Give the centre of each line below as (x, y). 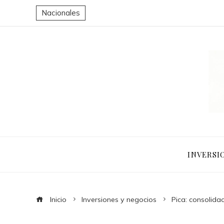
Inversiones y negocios (119, 199)
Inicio (57, 199)
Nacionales (61, 13)
